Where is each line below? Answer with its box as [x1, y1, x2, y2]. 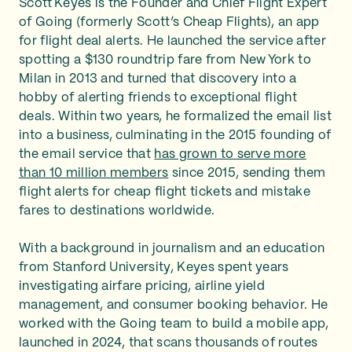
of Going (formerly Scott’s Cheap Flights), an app [19, 16, 320, 28]
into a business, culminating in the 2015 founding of [19, 130, 332, 141]
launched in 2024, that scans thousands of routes [19, 337, 318, 349]
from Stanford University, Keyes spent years [19, 262, 289, 273]
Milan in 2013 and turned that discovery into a [19, 73, 297, 85]
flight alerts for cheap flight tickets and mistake [19, 186, 311, 198]
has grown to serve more [154, 148, 306, 160]
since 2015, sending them [168, 167, 326, 179]
